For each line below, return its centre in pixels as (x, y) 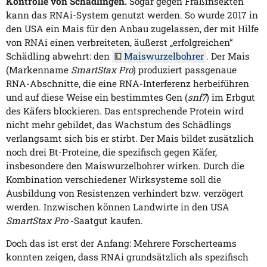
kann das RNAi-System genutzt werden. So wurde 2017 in (132, 15)
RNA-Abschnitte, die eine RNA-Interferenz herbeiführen (128, 83)
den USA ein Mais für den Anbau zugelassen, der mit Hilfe (132, 28)
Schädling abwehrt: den (59, 56)
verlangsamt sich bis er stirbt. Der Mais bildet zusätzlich (130, 138)
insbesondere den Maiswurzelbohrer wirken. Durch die (125, 165)
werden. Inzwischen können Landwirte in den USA (118, 207)
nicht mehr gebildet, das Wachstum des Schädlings (119, 124)
